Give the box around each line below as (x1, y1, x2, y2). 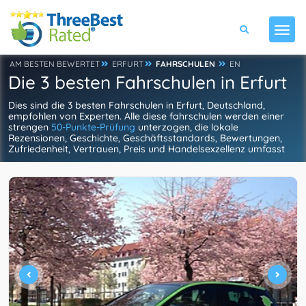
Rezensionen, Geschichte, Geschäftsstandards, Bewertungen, (8, 132, 282, 144)
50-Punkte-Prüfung (51, 121, 135, 133)
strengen (8, 121, 51, 133)
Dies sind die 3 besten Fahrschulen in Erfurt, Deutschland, (8, 99, 265, 111)
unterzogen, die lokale (135, 121, 238, 133)
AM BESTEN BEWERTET (10, 59, 100, 69)
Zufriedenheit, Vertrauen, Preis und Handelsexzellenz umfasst (8, 143, 285, 155)
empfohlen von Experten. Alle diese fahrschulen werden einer (8, 110, 284, 122)
